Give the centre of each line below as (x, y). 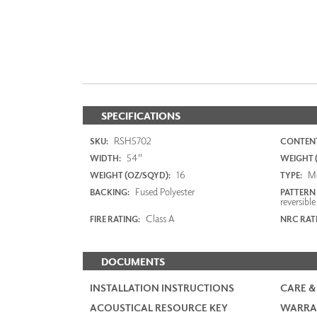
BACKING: (110, 192)
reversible (298, 201)
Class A (159, 218)
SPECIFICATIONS (141, 115)
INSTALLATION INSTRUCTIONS (162, 287)
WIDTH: (105, 158)
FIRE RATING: (115, 219)
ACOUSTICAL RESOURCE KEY (159, 307)
